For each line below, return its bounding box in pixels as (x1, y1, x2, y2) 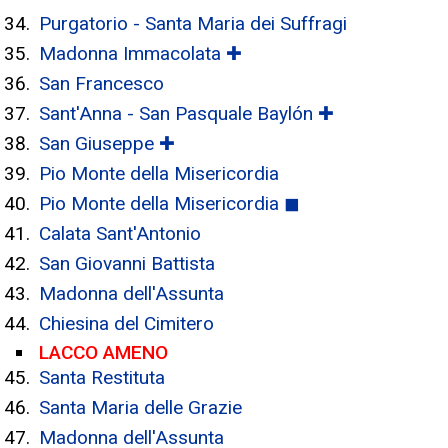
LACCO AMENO (39, 341, 168, 364)
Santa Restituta (39, 366, 165, 389)
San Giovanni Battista (39, 252, 215, 275)
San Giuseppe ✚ (39, 132, 175, 155)
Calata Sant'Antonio (39, 222, 201, 245)
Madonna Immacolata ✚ (39, 42, 242, 65)
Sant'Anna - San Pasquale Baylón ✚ (39, 102, 334, 125)
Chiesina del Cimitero (39, 312, 214, 335)
